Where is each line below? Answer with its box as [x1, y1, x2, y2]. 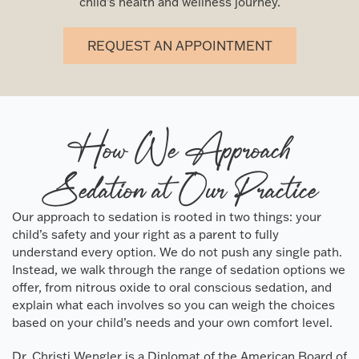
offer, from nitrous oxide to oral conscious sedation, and [12, 279, 332, 295]
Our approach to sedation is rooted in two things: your [12, 208, 321, 224]
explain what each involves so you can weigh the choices [12, 296, 335, 313]
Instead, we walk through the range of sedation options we [12, 261, 345, 277]
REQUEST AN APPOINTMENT [87, 37, 272, 54]
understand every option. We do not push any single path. [12, 244, 342, 260]
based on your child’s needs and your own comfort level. [12, 314, 333, 330]
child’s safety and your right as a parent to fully [12, 226, 279, 242]
